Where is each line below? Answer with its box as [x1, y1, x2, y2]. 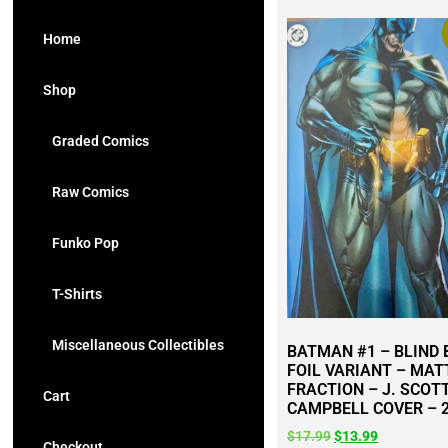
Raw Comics [43, 184, 129, 200]
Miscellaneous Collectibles [43, 337, 224, 353]
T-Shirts [43, 286, 102, 302]
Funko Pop [43, 235, 119, 251]
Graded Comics [43, 133, 149, 149]
